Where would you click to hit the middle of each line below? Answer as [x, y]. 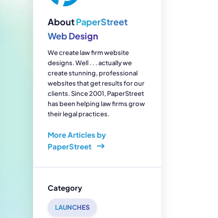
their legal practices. [78, 114]
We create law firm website [88, 53]
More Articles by [77, 135]
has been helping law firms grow [96, 104]
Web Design [73, 36]
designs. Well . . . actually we [90, 63]
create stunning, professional [92, 73]
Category [65, 188]
